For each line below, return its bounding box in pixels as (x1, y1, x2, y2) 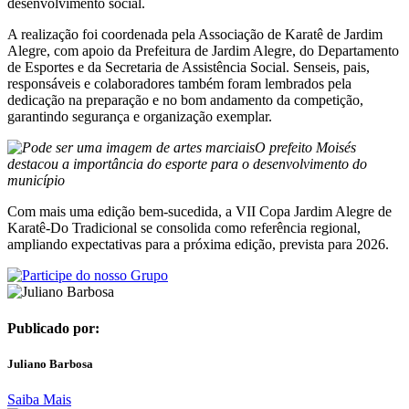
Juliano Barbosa (7, 356, 93, 371)
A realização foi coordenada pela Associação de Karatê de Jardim (7, 26, 383, 43)
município (7, 173, 65, 189)
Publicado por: (7, 320, 100, 336)
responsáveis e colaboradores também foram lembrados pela (7, 76, 351, 92)
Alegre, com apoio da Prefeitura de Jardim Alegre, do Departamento (7, 43, 399, 59)
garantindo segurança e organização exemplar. (7, 109, 272, 125)
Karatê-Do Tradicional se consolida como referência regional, (7, 220, 361, 236)
